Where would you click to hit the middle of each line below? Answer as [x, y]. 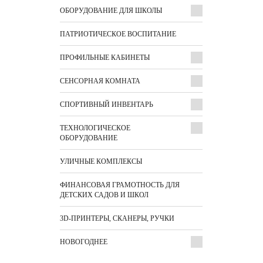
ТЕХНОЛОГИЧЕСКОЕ [95, 128]
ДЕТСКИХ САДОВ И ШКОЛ [104, 195]
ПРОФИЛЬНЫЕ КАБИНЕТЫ [105, 58]
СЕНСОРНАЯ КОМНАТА [100, 81]
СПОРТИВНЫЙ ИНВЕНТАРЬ [107, 105]
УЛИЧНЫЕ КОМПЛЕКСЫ [101, 162]
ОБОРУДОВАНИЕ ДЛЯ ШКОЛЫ [111, 11]
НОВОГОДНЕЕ [84, 242]
